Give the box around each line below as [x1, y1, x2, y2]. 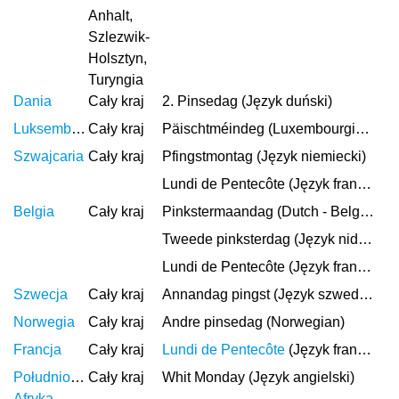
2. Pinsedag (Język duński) [162, 94, 333, 109]
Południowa [13, 370, 89, 385]
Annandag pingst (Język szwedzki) [359, 287, 374, 302]
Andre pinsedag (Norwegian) [162, 314, 346, 330]
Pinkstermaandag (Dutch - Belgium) [360, 204, 375, 219]
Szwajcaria [13, 149, 84, 164]
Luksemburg [71, 121, 85, 136]
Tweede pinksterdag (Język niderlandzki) [358, 232, 373, 247]
